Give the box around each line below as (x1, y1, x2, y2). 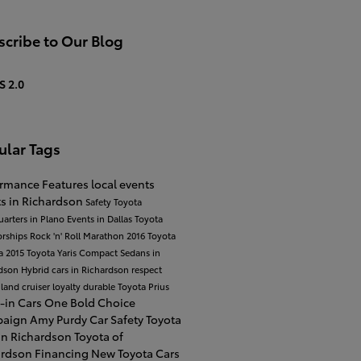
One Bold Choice (44, 293, 135, 310)
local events (90, 175, 155, 192)
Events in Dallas (66, 211, 135, 225)
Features (41, 175, 91, 192)
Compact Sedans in (78, 245, 160, 259)
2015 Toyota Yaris (5, 245, 79, 259)
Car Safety (89, 310, 146, 327)
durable (82, 279, 118, 293)
